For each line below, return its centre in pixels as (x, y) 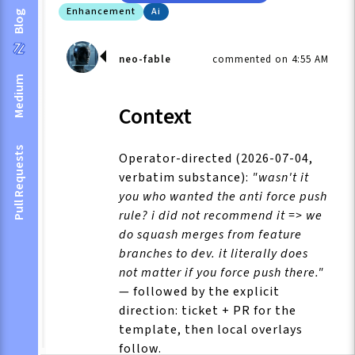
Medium (19, 96)
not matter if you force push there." (221, 272)
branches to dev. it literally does (214, 253)
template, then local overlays (211, 329)
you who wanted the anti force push (223, 196)
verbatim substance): (185, 177)
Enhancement (101, 12)
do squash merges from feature (210, 234)
